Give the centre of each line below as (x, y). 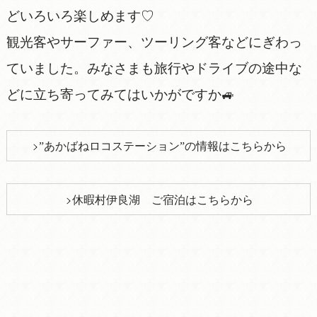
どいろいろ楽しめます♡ (80, 16)
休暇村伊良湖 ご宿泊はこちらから (163, 200)
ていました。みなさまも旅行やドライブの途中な (154, 69)
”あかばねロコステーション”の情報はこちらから (163, 146)
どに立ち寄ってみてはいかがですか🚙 (120, 95)
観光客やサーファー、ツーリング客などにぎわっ (154, 42)
